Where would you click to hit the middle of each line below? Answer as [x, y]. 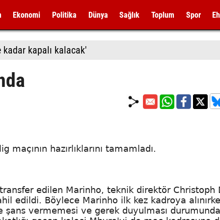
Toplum [163, 15]
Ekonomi [27, 15]
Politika [64, 15]
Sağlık [130, 15]
